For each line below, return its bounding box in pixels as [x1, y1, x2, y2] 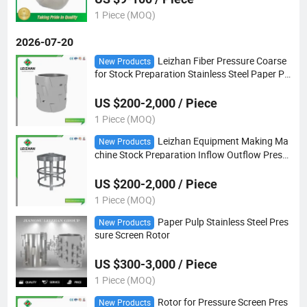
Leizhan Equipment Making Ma [157, 135, 288, 148]
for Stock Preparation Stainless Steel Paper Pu [94, 67, 290, 80]
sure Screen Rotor [94, 229, 170, 242]
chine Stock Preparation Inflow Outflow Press [94, 148, 287, 161]
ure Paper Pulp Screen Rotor [94, 159, 214, 172]
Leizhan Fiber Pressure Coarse [157, 54, 286, 67]
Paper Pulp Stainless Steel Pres [157, 215, 288, 228]
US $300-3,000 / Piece [94, 257, 217, 272]
